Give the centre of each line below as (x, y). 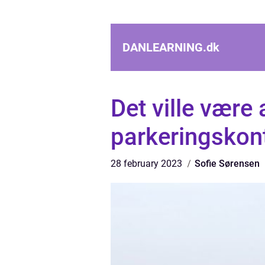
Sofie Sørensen (227, 164)
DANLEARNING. (164, 47)
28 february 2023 (148, 164)
